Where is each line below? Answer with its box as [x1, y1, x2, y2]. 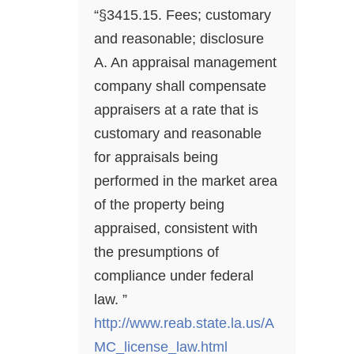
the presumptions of [94, 244, 219, 261]
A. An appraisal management [94, 55, 277, 71]
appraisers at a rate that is [94, 102, 258, 119]
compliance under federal [94, 268, 254, 284]
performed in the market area [94, 173, 277, 190]
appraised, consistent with [94, 220, 258, 237]
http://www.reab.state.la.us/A [94, 315, 274, 332]
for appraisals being [94, 149, 218, 166]
